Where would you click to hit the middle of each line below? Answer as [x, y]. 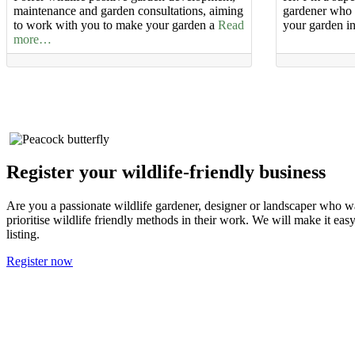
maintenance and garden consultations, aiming [128, 11]
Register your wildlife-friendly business [166, 172]
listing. [23, 235]
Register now [40, 261]
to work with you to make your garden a [116, 25]
